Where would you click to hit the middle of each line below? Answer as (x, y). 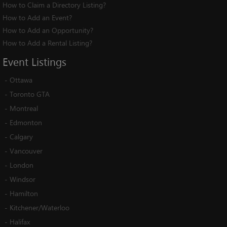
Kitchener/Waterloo (40, 208)
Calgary (21, 137)
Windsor (23, 179)
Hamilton (24, 194)
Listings (49, 62)
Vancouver (26, 151)
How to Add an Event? (37, 18)
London (22, 165)
